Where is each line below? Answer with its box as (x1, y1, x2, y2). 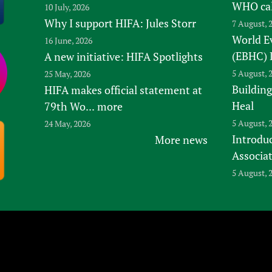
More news (154, 132, 208, 147)
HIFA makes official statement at (44, 82, 202, 97)
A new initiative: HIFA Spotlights (44, 49, 203, 64)
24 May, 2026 (44, 117, 90, 129)
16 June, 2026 (44, 34, 92, 46)
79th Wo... (44, 98, 95, 114)
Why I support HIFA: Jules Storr (44, 15, 196, 30)
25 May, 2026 (44, 67, 90, 80)
